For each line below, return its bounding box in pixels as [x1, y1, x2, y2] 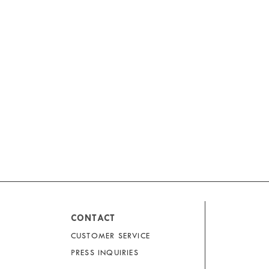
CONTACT [70, 213, 116, 224]
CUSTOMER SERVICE [70, 231, 150, 241]
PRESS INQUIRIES [70, 248, 139, 258]
